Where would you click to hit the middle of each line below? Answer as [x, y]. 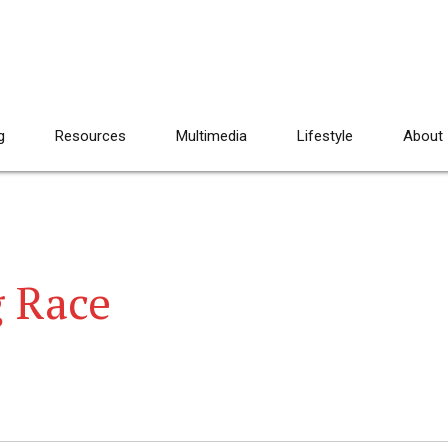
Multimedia [211, 136]
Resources [90, 136]
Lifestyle [325, 136]
